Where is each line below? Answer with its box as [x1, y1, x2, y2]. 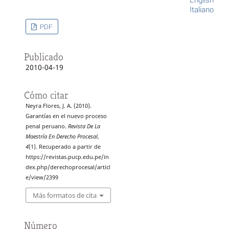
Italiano [190, 4, 214, 14]
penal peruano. [25, 122, 68, 130]
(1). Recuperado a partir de [28, 143, 101, 150]
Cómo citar [24, 88, 68, 102]
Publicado [24, 50, 63, 63]
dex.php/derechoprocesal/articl [25, 163, 110, 171]
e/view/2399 [25, 173, 58, 181]
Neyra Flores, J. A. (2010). [25, 102, 91, 109]
